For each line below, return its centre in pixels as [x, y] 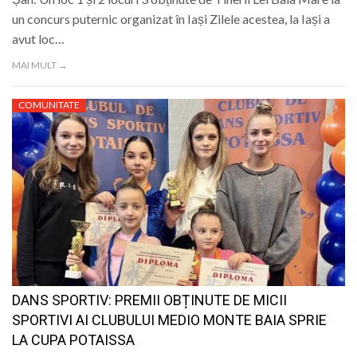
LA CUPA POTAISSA [73, 340]
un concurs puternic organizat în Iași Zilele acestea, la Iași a [171, 19]
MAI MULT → [40, 65]
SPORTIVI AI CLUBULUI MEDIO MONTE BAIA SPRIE [169, 320]
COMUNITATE [49, 105]
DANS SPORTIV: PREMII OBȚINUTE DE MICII [149, 300]
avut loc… [38, 39]
